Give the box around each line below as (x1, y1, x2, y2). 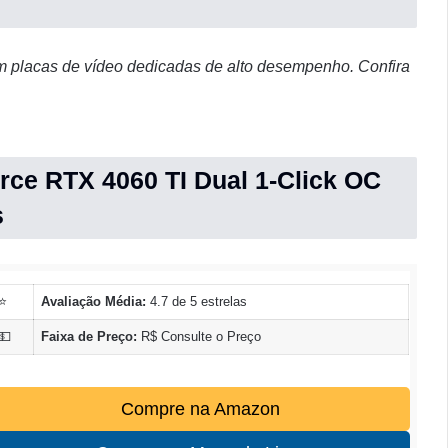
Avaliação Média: (40, 293, 146, 309)
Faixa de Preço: (40, 328, 137, 344)
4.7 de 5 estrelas (145, 293, 247, 309)
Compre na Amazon (120, 399, 280, 420)
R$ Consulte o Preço (136, 328, 261, 344)
